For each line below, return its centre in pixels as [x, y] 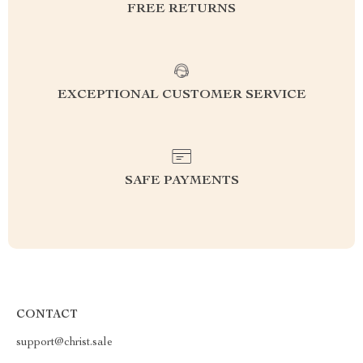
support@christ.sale [64, 343]
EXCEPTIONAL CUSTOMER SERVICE [181, 96]
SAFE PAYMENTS [181, 181]
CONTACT [47, 315]
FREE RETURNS [181, 10]
